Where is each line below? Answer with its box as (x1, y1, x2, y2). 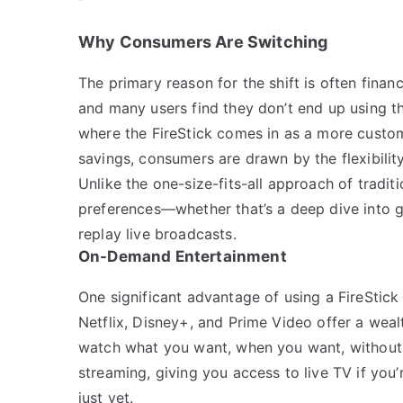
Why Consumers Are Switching (78, 31, 328, 51)
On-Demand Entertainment (78, 246, 287, 265)
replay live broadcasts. (78, 224, 237, 243)
